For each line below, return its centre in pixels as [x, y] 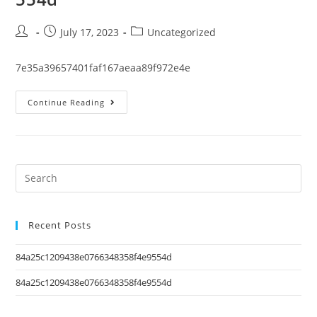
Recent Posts [60, 225]
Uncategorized [182, 32]
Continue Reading [67, 102]
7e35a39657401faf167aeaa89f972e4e [103, 67]
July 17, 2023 [90, 32]
